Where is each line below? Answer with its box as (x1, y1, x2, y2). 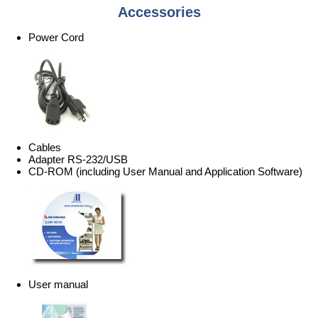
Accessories (117, 4, 201, 21)
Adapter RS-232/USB (28, 153, 128, 166)
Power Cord (28, 31, 84, 44)
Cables (28, 141, 61, 154)
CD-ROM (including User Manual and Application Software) (28, 165, 302, 178)
